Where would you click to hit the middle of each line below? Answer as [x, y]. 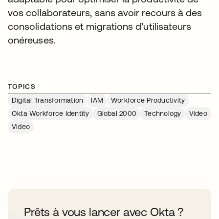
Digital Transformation [48, 100]
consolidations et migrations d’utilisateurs [100, 26]
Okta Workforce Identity [51, 113]
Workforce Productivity [148, 100]
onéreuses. [32, 40]
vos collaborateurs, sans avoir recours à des [105, 12]
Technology [163, 113]
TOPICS [22, 86]
